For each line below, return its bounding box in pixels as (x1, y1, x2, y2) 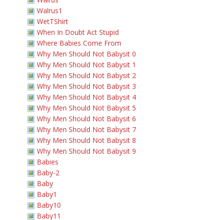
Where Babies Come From (37, 38, 121, 48)
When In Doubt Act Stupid (37, 27, 119, 37)
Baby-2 (37, 168, 59, 177)
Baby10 (37, 200, 61, 210)
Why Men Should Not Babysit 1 (37, 60, 136, 69)
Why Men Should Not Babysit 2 (37, 71, 136, 80)
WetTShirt (37, 17, 68, 26)
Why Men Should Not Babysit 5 (37, 103, 136, 112)
